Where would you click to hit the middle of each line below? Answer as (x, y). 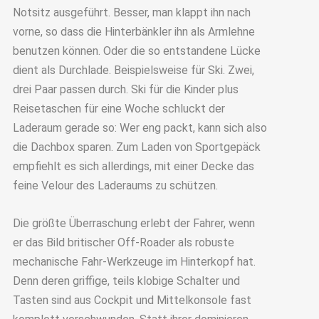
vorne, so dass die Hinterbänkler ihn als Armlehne (134, 32)
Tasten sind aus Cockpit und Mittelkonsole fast (132, 300)
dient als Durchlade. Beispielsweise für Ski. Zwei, (133, 70)
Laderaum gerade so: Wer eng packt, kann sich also (140, 128)
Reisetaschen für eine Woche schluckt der (119, 109)
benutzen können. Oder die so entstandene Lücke (136, 51)
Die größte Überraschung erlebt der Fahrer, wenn (134, 223)
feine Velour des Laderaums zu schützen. (115, 186)
